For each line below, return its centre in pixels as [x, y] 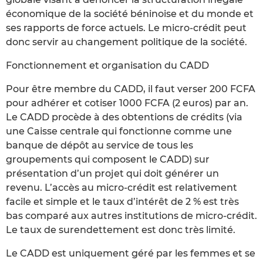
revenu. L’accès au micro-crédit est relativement [122, 187]
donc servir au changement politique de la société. [127, 42]
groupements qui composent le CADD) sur [108, 159]
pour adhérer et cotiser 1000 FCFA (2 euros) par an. [127, 103]
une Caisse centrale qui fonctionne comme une [119, 131]
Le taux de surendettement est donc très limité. [121, 230]
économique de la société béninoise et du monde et [130, 14]
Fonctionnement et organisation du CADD [107, 65]
